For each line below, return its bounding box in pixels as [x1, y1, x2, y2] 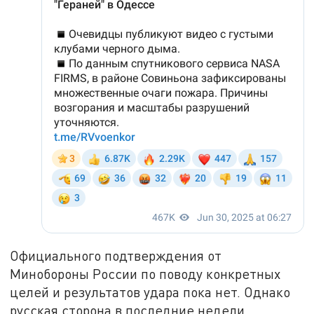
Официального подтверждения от [10, 247, 222, 264]
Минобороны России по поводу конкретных [10, 266, 281, 282]
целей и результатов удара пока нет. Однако [10, 284, 291, 301]
